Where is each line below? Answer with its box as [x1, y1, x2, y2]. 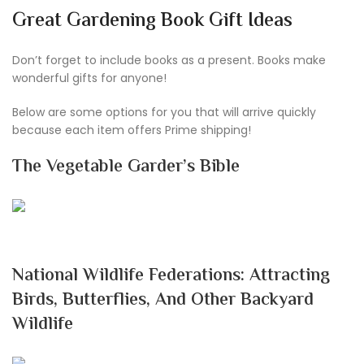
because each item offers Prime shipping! [12, 121, 251, 138]
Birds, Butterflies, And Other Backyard [12, 286, 314, 314]
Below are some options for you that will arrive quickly [12, 103, 316, 120]
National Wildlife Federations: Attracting [12, 262, 330, 290]
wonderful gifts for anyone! [12, 69, 167, 86]
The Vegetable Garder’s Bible [12, 153, 240, 181]
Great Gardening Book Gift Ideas [12, 6, 292, 37]
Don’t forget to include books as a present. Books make [12, 51, 326, 68]
